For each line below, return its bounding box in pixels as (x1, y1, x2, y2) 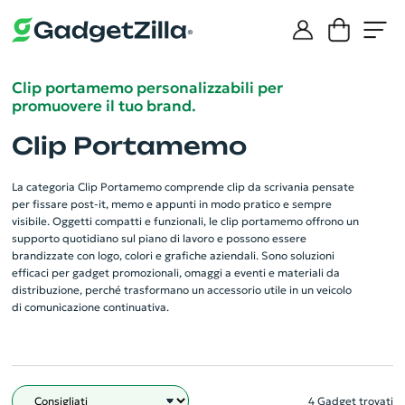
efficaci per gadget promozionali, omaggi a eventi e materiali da (11, 265, 340, 279)
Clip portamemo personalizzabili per (11, 77, 283, 98)
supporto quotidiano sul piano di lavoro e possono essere (11, 231, 306, 245)
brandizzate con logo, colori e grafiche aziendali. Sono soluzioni (11, 248, 334, 262)
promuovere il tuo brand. (11, 95, 196, 116)
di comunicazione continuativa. (11, 299, 169, 314)
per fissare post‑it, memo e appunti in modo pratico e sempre (11, 196, 332, 211)
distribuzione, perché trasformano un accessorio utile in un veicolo (11, 282, 352, 297)
